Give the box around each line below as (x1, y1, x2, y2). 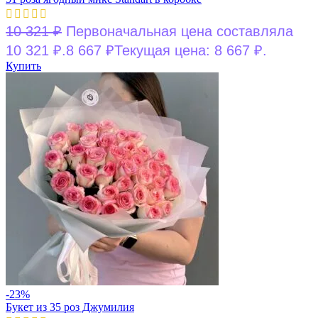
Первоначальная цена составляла (66, 23, 293, 39)
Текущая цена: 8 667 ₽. (114, 42, 267, 58)
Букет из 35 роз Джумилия (6, 300, 134, 313)
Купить (6, 59, 41, 72)
